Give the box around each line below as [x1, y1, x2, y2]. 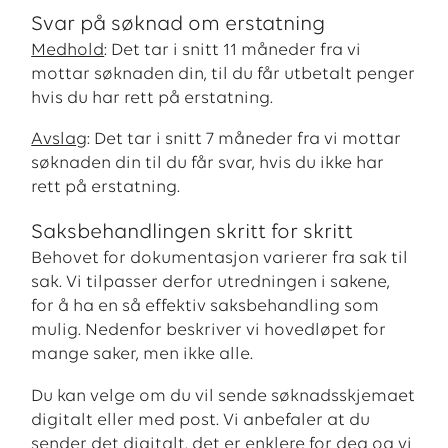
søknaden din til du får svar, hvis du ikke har [31, 155, 385, 173]
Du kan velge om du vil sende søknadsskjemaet [31, 387, 416, 405]
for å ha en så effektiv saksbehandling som [31, 297, 380, 315]
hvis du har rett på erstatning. [31, 89, 274, 107]
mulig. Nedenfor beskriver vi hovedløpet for [31, 321, 387, 339]
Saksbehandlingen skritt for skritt [31, 221, 354, 243]
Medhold [31, 41, 105, 59]
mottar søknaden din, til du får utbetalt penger [31, 65, 416, 83]
